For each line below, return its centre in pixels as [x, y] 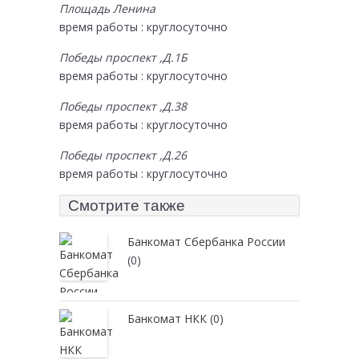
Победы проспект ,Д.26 [123, 155]
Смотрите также [127, 206]
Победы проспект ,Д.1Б [123, 58]
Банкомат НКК [167, 319]
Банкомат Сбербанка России [206, 242]
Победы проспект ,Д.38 [123, 107]
